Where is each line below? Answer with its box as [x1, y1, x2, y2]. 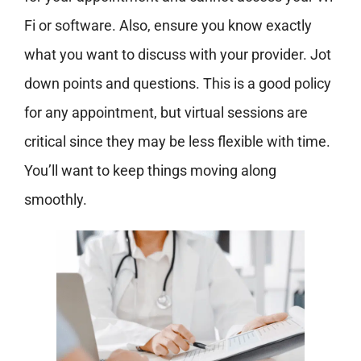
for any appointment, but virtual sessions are [23, 104, 308, 122]
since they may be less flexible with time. [65, 133, 330, 151]
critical [23, 133, 66, 151]
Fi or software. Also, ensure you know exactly [23, 17, 312, 35]
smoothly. [23, 191, 87, 209]
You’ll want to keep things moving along [23, 162, 276, 180]
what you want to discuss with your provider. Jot [23, 46, 331, 64]
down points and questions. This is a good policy [23, 75, 331, 93]
